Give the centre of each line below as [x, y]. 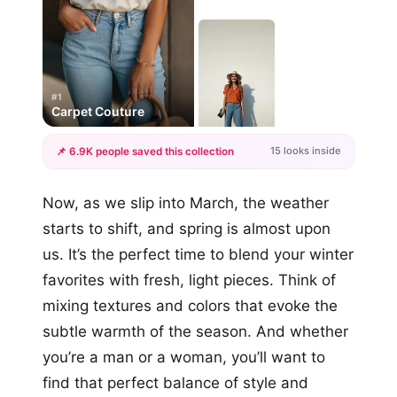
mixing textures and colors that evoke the [190, 305]
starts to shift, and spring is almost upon [187, 228]
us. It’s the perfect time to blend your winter [198, 254]
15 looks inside [306, 151]
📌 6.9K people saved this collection [145, 151]
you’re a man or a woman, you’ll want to [184, 357]
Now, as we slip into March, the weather [186, 202]
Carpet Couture [98, 111]
